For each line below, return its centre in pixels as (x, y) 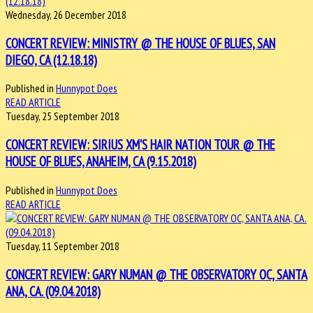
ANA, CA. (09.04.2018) (53, 291)
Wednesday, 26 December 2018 (66, 15)
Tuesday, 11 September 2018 (63, 246)
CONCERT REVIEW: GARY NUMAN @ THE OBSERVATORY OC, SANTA (156, 274)
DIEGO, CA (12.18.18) (51, 60)
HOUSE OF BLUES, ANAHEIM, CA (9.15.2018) (101, 162)
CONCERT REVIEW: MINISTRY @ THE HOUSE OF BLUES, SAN (140, 43)
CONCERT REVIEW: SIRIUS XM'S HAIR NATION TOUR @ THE (140, 145)
